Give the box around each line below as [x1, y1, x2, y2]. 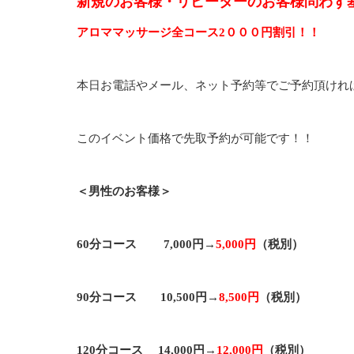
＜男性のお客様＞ [77, 184, 171, 198]
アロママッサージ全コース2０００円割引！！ [77, 25, 320, 39]
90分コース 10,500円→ [77, 290, 219, 303]
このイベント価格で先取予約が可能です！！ [77, 131, 314, 145]
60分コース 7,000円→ [77, 237, 216, 250]
